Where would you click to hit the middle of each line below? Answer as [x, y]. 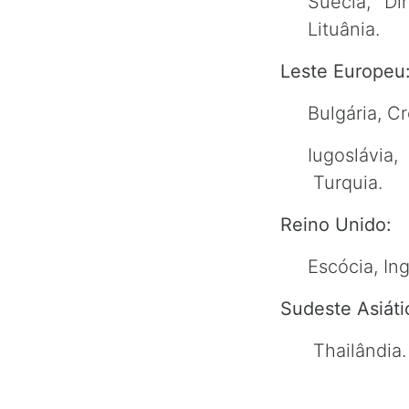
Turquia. [345, 183]
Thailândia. [360, 351]
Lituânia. [344, 29]
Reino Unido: [336, 225]
